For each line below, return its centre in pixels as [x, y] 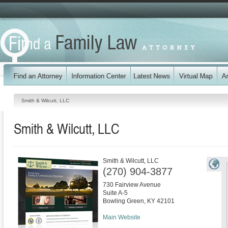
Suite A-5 [115, 193]
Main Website [122, 217]
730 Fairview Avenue [132, 185]
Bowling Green [123, 201]
